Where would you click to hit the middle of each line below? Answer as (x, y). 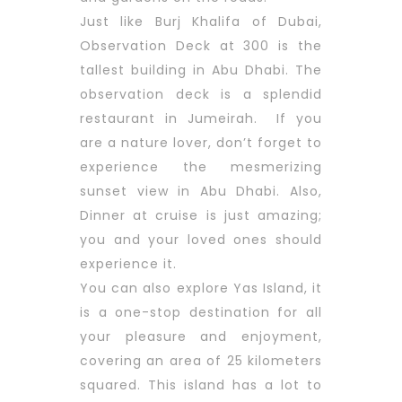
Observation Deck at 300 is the (201, 46)
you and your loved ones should (201, 240)
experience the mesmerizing (201, 167)
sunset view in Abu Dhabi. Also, (201, 192)
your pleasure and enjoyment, (201, 337)
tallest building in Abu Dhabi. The (201, 70)
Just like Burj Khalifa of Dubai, (201, 22)
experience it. (128, 264)
